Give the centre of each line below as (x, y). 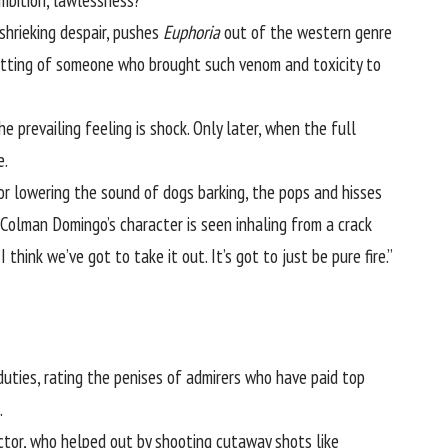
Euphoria (191, 32)
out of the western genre (306, 32)
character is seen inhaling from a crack (244, 224)
